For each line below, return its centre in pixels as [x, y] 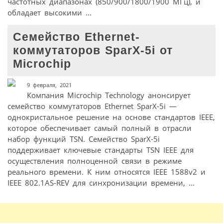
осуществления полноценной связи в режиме [95, 161]
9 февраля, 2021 [49, 85]
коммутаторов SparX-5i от [93, 51]
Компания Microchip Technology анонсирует [109, 95]
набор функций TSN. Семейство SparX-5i [84, 139]
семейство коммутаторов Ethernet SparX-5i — [92, 106]
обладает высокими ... [50, 13]
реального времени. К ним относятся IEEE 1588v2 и [107, 171]
